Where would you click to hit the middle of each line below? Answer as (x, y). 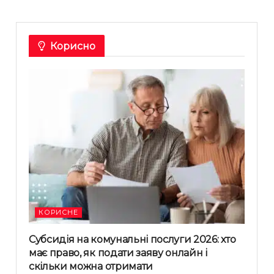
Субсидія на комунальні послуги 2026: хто (132, 239)
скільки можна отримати (91, 266)
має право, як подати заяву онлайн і (118, 253)
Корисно (73, 46)
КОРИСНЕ (58, 212)
